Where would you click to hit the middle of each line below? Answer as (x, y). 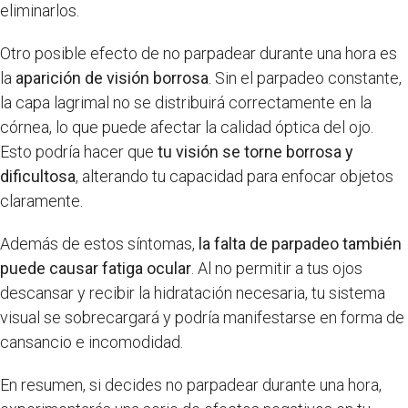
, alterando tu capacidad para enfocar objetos (235, 176)
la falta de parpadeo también (300, 243)
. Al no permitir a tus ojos (277, 268)
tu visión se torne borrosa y (255, 151)
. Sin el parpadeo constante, (305, 77)
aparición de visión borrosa (112, 77)
